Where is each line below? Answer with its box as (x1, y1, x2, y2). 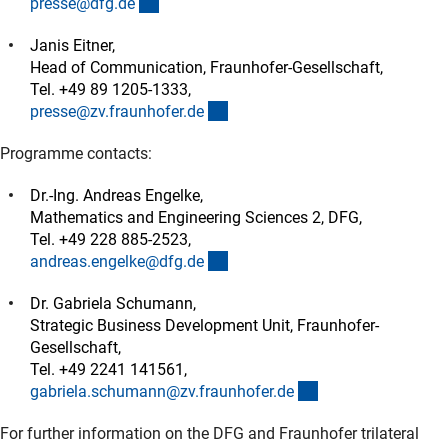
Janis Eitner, (30, 35, 119, 55)
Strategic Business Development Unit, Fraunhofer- (30, 315, 379, 335)
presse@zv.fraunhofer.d (30, 101, 196, 121)
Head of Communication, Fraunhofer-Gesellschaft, (30, 57, 387, 77)
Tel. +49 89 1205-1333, (30, 79, 195, 99)
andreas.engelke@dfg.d (30, 251, 196, 271)
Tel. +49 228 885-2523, (30, 229, 195, 249)
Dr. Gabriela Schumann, (30, 293, 200, 313)
